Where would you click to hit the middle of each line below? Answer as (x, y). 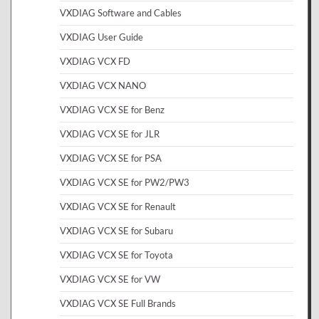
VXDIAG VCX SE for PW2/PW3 (125, 183)
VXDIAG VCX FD (95, 62)
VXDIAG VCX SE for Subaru (116, 231)
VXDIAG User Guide (101, 37)
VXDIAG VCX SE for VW (110, 279)
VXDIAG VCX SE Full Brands (118, 304)
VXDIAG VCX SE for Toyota (116, 255)
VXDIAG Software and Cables (121, 13)
